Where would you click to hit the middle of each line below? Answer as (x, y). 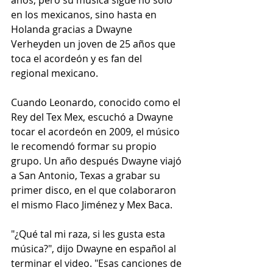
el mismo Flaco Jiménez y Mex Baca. (92, 205)
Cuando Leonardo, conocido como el (97, 103)
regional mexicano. (55, 73)
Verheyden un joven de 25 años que (94, 44)
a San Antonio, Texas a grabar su (87, 176)
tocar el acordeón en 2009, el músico (97, 132)
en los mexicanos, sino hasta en (85, 15)
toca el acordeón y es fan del (78, 59)
